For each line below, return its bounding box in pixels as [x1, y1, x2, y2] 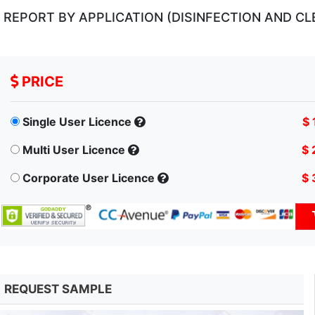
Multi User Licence [22, 143, 125, 157]
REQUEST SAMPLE [4, 282, 112, 297]
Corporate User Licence [22, 171, 155, 186]
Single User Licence [22, 115, 131, 129]
